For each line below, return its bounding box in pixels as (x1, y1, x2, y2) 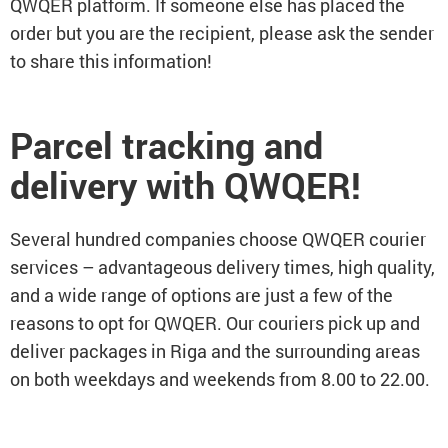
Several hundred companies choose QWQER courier (10, 227, 426, 251)
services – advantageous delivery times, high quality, (10, 255, 435, 279)
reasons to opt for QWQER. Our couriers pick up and (10, 311, 420, 335)
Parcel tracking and (10, 121, 323, 169)
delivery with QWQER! (10, 161, 361, 209)
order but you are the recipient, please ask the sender (10, 21, 434, 45)
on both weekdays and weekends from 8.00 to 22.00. (10, 367, 430, 391)
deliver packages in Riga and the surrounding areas (10, 339, 420, 363)
